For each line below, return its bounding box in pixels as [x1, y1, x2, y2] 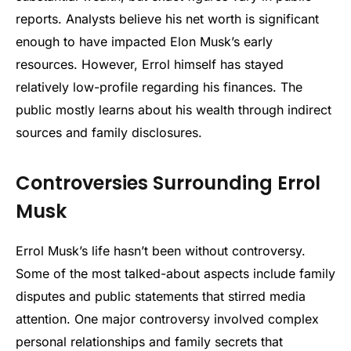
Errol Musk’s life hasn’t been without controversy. [16, 243, 306, 259]
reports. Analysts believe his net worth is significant [16, 10, 319, 27]
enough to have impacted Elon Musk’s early [16, 33, 273, 49]
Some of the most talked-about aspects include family [16, 266, 335, 282]
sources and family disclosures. [16, 124, 202, 140]
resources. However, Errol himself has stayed [16, 56, 284, 72]
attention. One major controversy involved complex [16, 311, 319, 327]
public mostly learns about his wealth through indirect [16, 101, 331, 118]
